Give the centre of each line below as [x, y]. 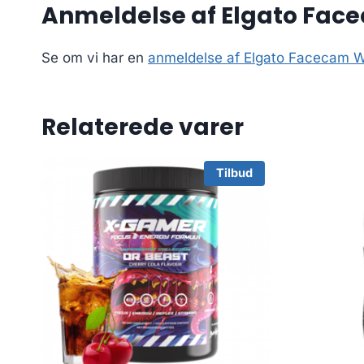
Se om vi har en [95, 57]
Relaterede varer [143, 127]
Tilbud [234, 173]
